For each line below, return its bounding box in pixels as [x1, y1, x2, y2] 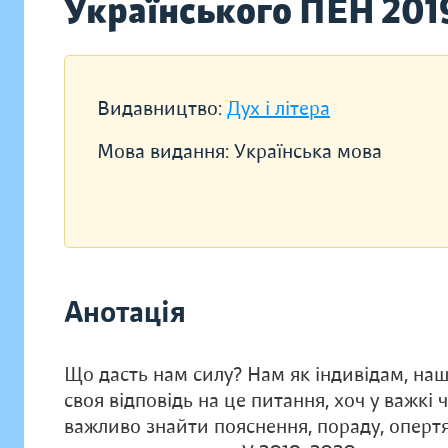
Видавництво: [97, 96, 227, 121]
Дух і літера [227, 96, 330, 121]
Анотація [64, 294, 186, 331]
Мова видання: [97, 139, 234, 164]
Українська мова [234, 139, 382, 164]
